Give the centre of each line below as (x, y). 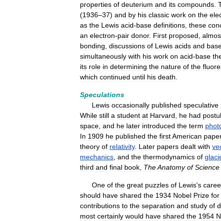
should (90, 195)
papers (168, 147)
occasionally (130, 105)
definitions (169, 25)
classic (159, 15)
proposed (184, 36)
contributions (100, 206)
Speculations (102, 95)
